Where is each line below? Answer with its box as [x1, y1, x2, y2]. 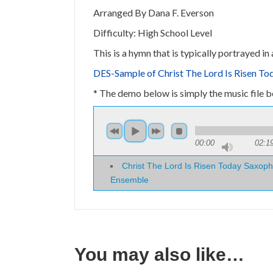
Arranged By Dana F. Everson [93, 6, 214, 18]
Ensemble [110, 174, 149, 185]
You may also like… [74, 244, 244, 264]
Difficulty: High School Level [93, 26, 212, 38]
